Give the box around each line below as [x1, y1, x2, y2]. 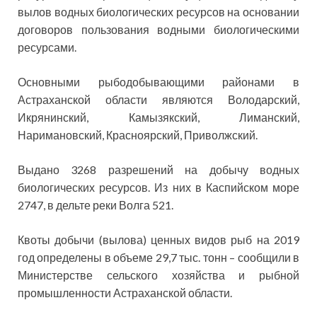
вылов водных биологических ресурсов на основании [18, 5, 299, 19]
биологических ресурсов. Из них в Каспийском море [18, 180, 299, 195]
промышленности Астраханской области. [18, 286, 232, 300]
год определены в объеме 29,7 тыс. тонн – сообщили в [18, 250, 299, 265]
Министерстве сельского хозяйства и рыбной [18, 268, 299, 282]
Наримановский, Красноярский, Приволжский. [18, 128, 258, 142]
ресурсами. [18, 40, 76, 54]
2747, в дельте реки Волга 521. [18, 198, 173, 212]
